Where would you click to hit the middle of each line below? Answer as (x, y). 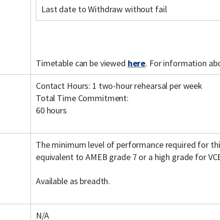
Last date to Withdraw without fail (104, 9)
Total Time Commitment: (82, 98)
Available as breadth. (73, 181)
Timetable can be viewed (82, 63)
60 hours (51, 110)
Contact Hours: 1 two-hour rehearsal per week (119, 86)
